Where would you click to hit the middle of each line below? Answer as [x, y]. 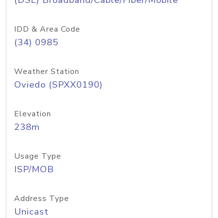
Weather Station [47, 72]
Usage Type [38, 156]
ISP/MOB [34, 169]
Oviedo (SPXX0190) [58, 85]
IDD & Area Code [47, 29]
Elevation [33, 114]
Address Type [42, 199]
